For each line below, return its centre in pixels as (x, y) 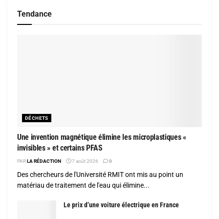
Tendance (34, 14)
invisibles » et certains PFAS (60, 148)
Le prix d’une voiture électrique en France (121, 205)
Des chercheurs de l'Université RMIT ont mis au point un (100, 174)
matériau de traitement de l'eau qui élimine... (83, 185)
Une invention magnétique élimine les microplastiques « (102, 137)
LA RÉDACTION (44, 161)
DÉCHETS (37, 118)
